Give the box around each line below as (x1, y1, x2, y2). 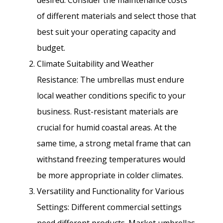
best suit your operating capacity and (37, 26, 176, 37)
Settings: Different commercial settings (37, 201, 182, 213)
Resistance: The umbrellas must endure (37, 74, 184, 85)
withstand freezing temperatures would (37, 153, 185, 165)
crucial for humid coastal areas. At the (37, 121, 177, 133)
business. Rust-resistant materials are (37, 106, 178, 117)
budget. (37, 42, 65, 53)
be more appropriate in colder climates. (37, 169, 183, 181)
